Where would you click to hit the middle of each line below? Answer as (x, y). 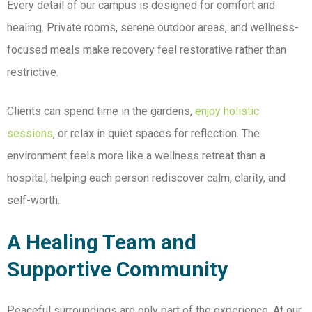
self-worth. (33, 201)
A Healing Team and (102, 242)
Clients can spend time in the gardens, (101, 111)
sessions (30, 134)
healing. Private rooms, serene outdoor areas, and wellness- (153, 28)
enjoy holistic (227, 111)
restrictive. (33, 72)
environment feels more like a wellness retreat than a (136, 156)
